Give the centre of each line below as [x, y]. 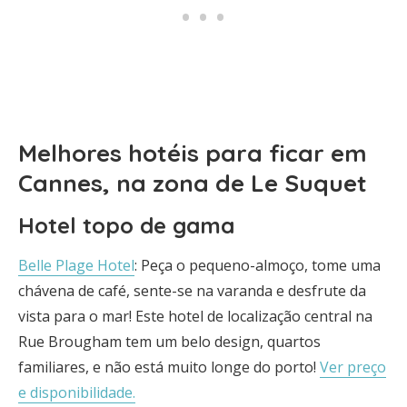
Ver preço [353, 367]
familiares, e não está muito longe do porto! [169, 367]
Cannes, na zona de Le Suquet [193, 183]
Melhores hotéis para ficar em [193, 153]
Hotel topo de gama [126, 225]
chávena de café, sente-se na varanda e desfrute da [192, 291]
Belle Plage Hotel [76, 265]
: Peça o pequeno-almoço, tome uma [258, 265]
